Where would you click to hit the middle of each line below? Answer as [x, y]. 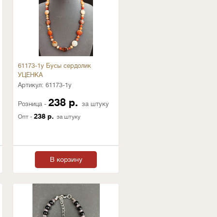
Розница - [33, 104]
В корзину [66, 159]
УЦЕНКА [30, 75]
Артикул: [32, 85]
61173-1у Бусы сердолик [54, 66]
